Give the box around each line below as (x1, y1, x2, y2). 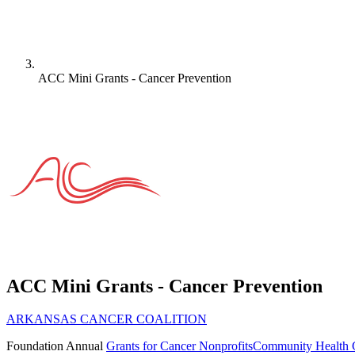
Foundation (6, 339, 63, 353)
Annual (66, 339, 103, 353)
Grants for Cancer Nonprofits (106, 339, 253, 353)
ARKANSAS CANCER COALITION (6, 312, 207, 326)
